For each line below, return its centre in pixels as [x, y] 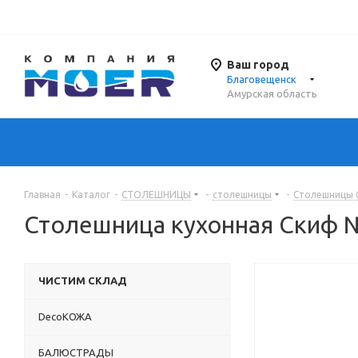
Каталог [91, 195]
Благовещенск [262, 80]
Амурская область [272, 94]
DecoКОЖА [65, 317]
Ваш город [258, 65]
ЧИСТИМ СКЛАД [83, 281]
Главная [42, 195]
